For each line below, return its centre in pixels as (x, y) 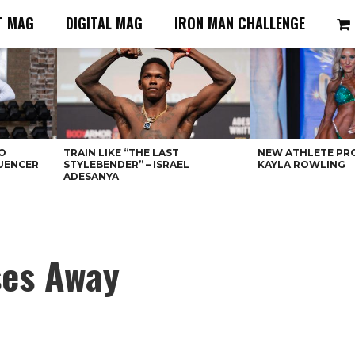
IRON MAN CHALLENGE (240, 23)
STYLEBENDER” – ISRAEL (126, 164)
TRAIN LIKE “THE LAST (121, 153)
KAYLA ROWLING (301, 164)
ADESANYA (91, 176)
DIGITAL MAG (104, 23)
